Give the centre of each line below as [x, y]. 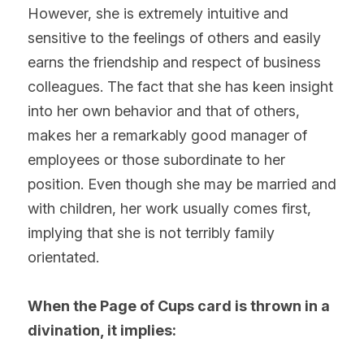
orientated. [63, 257]
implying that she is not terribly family [151, 232]
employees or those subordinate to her [156, 159]
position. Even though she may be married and [182, 184]
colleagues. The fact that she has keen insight [180, 86]
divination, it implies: [102, 330]
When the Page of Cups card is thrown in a [179, 305]
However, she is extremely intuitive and [158, 13]
